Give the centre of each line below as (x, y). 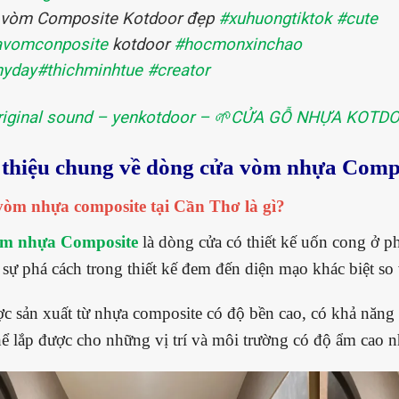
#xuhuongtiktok (274, 19)
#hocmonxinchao (237, 45)
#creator (178, 71)
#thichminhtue (89, 71)
